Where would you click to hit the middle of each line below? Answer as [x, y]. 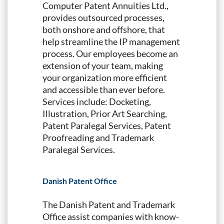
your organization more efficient [105, 77]
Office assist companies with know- [111, 216]
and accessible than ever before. [104, 89]
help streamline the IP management [111, 41]
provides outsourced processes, [103, 17]
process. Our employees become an [110, 53]
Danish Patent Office [80, 180]
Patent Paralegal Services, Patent [107, 125]
